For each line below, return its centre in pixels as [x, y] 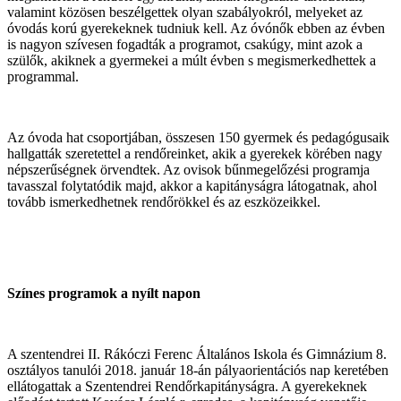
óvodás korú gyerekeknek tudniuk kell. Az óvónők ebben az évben [196, 28]
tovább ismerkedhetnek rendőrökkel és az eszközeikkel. [164, 201]
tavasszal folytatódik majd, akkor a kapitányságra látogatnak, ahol [192, 185]
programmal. [43, 76]
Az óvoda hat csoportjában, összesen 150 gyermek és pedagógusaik [198, 137]
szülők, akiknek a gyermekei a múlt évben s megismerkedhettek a [192, 60]
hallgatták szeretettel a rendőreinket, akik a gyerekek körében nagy [195, 153]
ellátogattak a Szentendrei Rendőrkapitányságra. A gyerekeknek [187, 386]
